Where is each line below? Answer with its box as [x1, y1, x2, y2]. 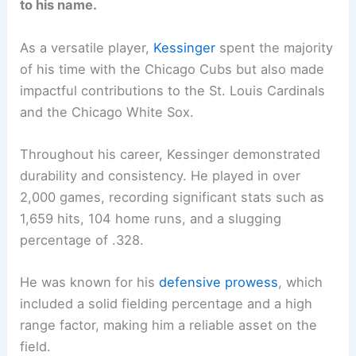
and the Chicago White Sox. [20, 103, 195, 120]
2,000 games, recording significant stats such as [20, 188, 325, 205]
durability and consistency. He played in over [20, 167, 301, 184]
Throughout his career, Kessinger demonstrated [20, 145, 321, 162]
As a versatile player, [20, 39, 154, 56]
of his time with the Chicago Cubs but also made [20, 60, 325, 77]
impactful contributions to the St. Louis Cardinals [20, 82, 326, 99]
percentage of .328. [20, 231, 145, 248]
